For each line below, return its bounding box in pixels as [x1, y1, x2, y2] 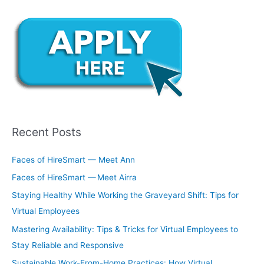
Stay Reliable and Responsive [12, 240, 124, 250]
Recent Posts [12, 125, 81, 140]
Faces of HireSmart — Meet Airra [12, 172, 139, 182]
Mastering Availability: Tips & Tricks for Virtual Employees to [12, 224, 238, 234]
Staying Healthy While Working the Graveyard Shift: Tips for [12, 190, 239, 200]
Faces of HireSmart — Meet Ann [12, 154, 137, 164]
